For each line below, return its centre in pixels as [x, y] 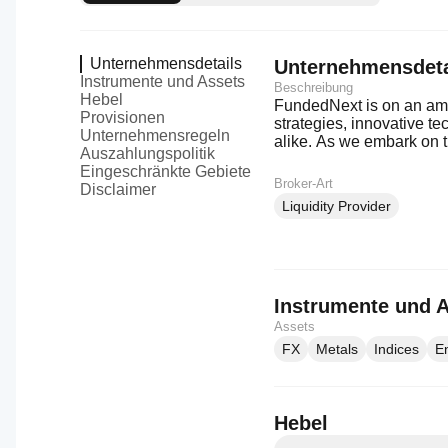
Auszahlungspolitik [147, 153]
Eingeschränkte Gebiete [165, 171]
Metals [337, 349]
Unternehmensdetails [166, 63]
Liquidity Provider [336, 206]
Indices [396, 349]
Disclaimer [118, 189]
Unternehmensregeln [155, 135]
